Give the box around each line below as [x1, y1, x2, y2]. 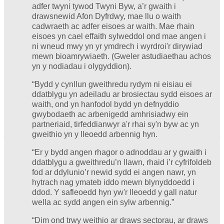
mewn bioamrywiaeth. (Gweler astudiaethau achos [32, 51, 211, 60]
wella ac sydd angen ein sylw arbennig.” [32, 197, 174, 206]
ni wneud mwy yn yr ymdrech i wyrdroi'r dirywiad [32, 41, 202, 50]
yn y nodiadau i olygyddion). [32, 61, 131, 70]
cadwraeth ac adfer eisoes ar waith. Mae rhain [32, 21, 194, 30]
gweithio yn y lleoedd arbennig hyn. [32, 129, 157, 138]
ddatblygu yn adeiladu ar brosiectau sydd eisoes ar [32, 89, 212, 98]
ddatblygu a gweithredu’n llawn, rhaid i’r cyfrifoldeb [32, 157, 211, 166]
